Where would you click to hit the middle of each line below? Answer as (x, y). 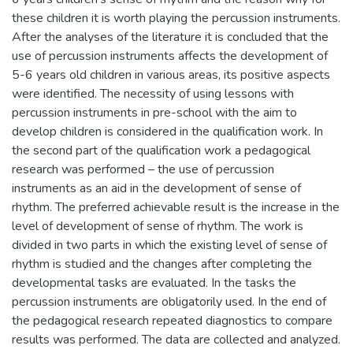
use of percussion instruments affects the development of (170, 56)
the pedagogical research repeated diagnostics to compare (172, 320)
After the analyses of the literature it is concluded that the (170, 37)
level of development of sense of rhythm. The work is (158, 226)
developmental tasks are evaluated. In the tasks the (154, 282)
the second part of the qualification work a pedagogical (161, 150)
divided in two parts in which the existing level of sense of (169, 245)
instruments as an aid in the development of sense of (156, 188)
